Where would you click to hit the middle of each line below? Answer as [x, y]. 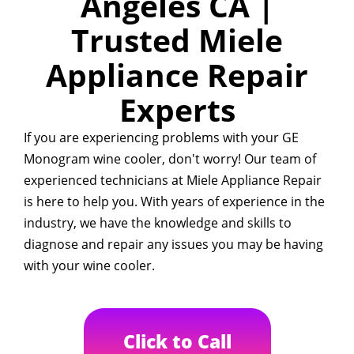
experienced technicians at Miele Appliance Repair [173, 180]
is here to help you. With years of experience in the [174, 201]
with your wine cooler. [89, 265]
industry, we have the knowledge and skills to [158, 223]
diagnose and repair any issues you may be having [173, 244]
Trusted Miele [177, 40]
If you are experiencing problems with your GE [161, 137]
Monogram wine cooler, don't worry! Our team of [170, 159]
